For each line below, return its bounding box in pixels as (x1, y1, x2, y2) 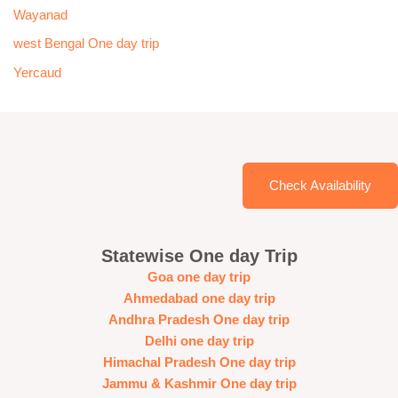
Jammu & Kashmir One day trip (101, 376, 297, 391)
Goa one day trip (147, 269, 251, 284)
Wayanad (12, 7, 68, 22)
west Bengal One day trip (12, 36, 159, 52)
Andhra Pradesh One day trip (108, 312, 290, 327)
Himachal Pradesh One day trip (102, 354, 296, 370)
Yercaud (12, 66, 61, 81)
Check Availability (269, 178, 371, 193)
